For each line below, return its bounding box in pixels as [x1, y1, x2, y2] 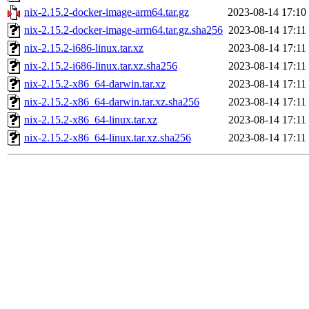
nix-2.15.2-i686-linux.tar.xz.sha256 [24, 60, 177, 72]
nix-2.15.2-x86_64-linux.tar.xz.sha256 [24, 132, 191, 144]
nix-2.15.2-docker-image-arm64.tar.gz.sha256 [24, 24, 223, 37]
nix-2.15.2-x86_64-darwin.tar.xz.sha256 [24, 96, 199, 108]
